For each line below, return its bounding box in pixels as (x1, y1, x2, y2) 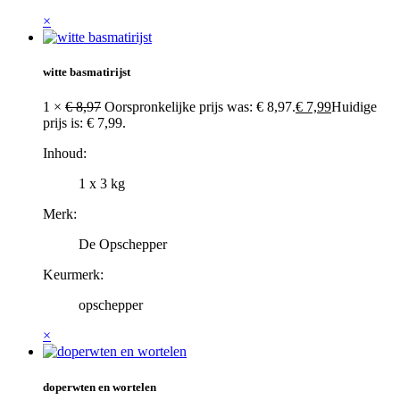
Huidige (331, 99, 377, 115)
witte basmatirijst (43, 65, 130, 79)
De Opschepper (79, 237, 167, 253)
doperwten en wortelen (43, 379, 156, 394)
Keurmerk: (43, 267, 104, 283)
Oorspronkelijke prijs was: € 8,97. (104, 99, 296, 115)
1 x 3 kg (79, 176, 125, 192)
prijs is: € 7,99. (43, 115, 126, 131)
